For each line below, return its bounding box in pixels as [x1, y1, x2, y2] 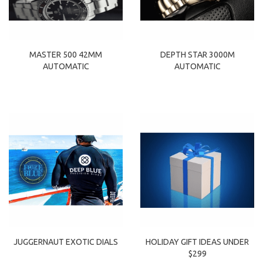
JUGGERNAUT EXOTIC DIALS [14, 237, 118, 247]
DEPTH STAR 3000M [160, 50, 235, 60]
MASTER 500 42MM [29, 50, 102, 60]
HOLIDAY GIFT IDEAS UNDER [146, 237, 249, 247]
